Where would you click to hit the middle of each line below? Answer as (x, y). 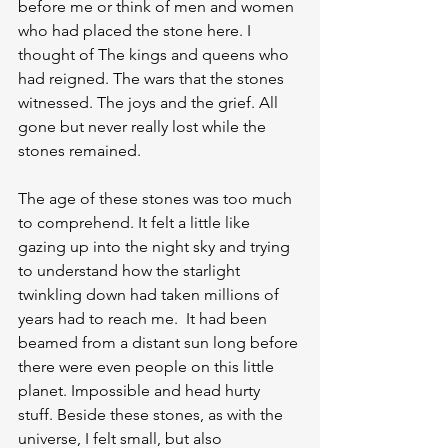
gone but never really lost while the (144, 126)
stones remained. (79, 150)
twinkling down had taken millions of (150, 294)
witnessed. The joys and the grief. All (150, 102)
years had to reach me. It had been (144, 318)
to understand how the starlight (131, 270)
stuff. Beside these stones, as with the (152, 414)
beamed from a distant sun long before (160, 342)
